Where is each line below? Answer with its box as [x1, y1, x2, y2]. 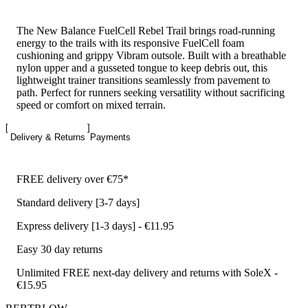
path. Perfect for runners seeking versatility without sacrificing [16, 87, 285, 99]
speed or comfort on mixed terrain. [16, 99, 166, 111]
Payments [90, 131, 131, 142]
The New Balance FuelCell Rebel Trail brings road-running [16, 25, 275, 37]
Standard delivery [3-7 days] [16, 196, 140, 208]
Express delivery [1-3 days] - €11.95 [16, 219, 174, 232]
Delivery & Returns [10, 131, 85, 142]
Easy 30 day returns [16, 243, 102, 255]
